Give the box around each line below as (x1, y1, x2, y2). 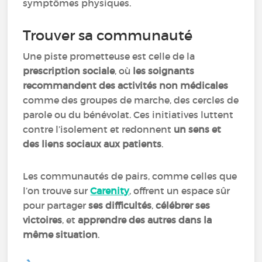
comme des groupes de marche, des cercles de (23, 94, 239, 106)
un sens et (171, 123, 222, 135)
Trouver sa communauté (23, 27, 193, 44)
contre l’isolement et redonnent (23, 123, 172, 135)
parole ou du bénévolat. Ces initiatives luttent (23, 109, 234, 120)
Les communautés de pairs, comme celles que (23, 170, 237, 182)
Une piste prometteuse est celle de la (23, 50, 195, 62)
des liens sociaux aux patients (23, 138, 162, 150)
